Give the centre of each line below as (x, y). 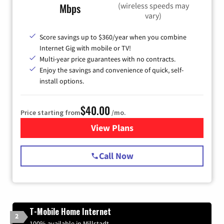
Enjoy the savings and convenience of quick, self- (111, 70)
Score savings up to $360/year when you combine (113, 37)
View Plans (112, 128)
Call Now (116, 156)
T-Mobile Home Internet (70, 212)
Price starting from (50, 113)
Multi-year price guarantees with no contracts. (107, 59)
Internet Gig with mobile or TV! (85, 48)
